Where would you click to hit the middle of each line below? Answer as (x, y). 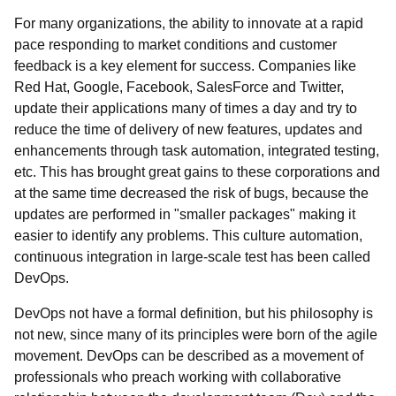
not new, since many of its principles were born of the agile (196, 335)
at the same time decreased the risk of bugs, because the (191, 193)
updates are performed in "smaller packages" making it (185, 214)
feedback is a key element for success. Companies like (185, 66)
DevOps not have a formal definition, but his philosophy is (194, 313)
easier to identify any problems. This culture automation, (188, 236)
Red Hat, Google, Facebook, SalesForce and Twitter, (179, 87)
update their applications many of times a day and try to (186, 108)
